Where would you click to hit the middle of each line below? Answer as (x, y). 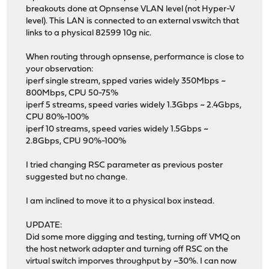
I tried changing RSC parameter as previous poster (125, 165)
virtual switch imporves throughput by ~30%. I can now (131, 261)
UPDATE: (44, 225)
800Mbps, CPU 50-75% (72, 93)
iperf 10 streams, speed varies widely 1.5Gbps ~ (117, 129)
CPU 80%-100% (58, 117)
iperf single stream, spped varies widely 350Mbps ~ (126, 81)
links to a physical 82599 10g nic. (89, 33)
